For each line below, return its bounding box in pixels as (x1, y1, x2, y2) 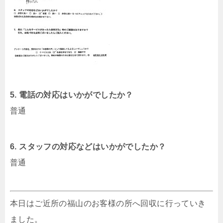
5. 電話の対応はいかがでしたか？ (10, 91, 133, 100)
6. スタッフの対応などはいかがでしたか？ (10, 142, 166, 151)
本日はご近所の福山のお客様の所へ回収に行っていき (10, 199, 206, 208)
